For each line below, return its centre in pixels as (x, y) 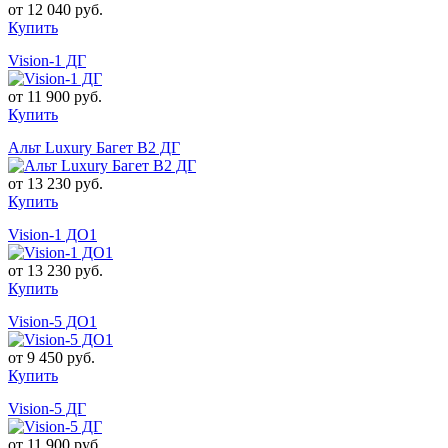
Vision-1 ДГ (47, 60)
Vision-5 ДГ (47, 408)
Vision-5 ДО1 (52, 321)
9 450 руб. (61, 357)
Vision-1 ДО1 (52, 234)
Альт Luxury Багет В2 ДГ (94, 147)
